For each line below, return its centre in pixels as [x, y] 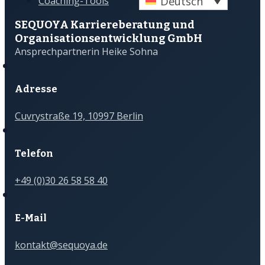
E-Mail [30, 218]
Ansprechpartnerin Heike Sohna [86, 52]
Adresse [36, 89]
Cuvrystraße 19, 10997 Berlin [79, 116]
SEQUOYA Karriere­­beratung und [104, 25]
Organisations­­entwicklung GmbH [108, 39]
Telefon [34, 153]
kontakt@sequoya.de [61, 245]
